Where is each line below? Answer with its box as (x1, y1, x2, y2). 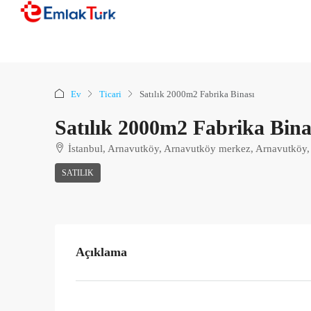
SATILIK (62, 168, 94, 178)
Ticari (99, 88, 121, 99)
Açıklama (76, 245, 127, 259)
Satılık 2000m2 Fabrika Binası (140, 88, 255, 99)
